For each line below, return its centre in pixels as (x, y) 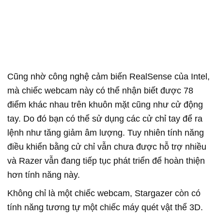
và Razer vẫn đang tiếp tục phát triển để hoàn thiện (106, 161)
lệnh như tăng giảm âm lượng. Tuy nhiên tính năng (106, 133)
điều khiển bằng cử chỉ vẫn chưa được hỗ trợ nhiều (107, 147)
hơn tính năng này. (44, 175)
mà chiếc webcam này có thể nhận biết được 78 (100, 91)
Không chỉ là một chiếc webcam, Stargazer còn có (104, 194)
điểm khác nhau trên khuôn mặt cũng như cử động (105, 105)
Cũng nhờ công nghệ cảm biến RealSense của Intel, (108, 77)
